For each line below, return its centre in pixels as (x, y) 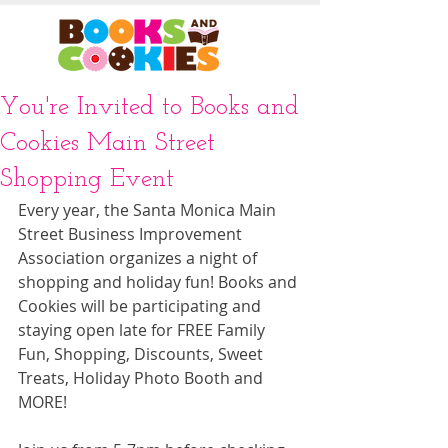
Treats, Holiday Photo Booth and (142, 378)
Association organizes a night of (139, 258)
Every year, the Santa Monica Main (149, 210)
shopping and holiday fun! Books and (159, 282)
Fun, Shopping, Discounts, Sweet (142, 354)
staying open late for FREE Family (143, 330)
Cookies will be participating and (141, 306)
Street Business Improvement (132, 234)
